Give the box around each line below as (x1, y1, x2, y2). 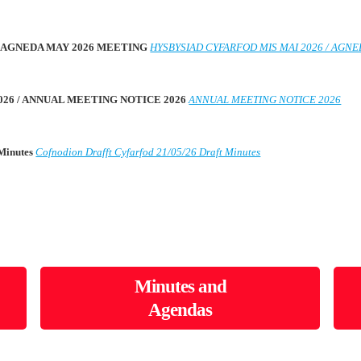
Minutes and (134, 276, 226, 297)
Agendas (148, 300, 213, 321)
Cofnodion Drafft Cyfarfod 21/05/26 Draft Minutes (35, 145, 261, 158)
